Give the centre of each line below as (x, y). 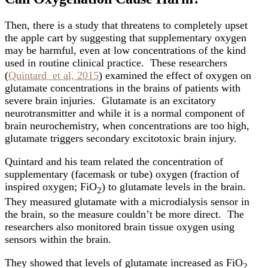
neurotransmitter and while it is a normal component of (125, 113)
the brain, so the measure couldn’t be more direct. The (124, 214)
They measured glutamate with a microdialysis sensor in (127, 201)
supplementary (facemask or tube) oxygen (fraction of (122, 174)
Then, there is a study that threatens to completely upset (126, 25)
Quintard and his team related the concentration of (114, 161)
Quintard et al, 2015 (54, 75)
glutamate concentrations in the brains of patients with (123, 88)
